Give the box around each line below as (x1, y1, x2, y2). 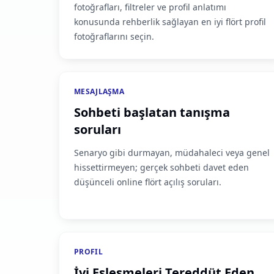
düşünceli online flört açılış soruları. (74, 176, 221, 188)
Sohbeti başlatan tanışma (74, 104, 230, 120)
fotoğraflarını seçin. (74, 31, 154, 42)
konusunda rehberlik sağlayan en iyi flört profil (74, 16, 266, 28)
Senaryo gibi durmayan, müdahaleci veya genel (74, 147, 270, 158)
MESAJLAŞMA (74, 86, 124, 97)
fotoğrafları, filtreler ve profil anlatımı (74, 1, 226, 13)
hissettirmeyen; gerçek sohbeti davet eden (74, 161, 249, 173)
